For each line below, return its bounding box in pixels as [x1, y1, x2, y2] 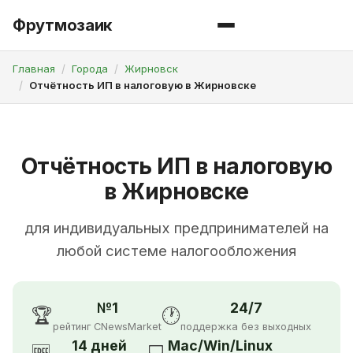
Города [72, 62, 108, 75]
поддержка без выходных [180, 321, 311, 333]
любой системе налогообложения [57, 242, 296, 260]
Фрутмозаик [13, 16, 112, 35]
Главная [13, 62, 55, 75]
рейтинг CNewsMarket [53, 321, 162, 333]
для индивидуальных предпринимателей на [24, 219, 329, 237]
